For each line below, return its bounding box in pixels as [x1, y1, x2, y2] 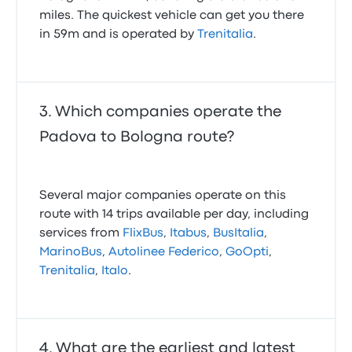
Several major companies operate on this [39, 190, 287, 201]
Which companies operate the [55, 105, 282, 119]
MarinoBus [39, 247, 103, 258]
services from [39, 228, 123, 239]
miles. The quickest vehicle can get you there [39, 10, 305, 21]
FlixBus [123, 228, 164, 239]
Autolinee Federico [108, 247, 220, 258]
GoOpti [225, 247, 269, 258]
